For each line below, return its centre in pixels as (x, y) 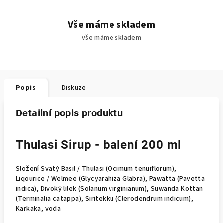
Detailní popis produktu (70, 113)
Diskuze (74, 88)
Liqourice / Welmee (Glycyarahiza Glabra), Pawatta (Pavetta (111, 179)
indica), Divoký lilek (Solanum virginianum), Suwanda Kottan (110, 189)
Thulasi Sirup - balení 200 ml (99, 145)
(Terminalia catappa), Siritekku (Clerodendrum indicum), (105, 199)
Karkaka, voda (39, 209)
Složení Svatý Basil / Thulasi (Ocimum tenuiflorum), (96, 169)
